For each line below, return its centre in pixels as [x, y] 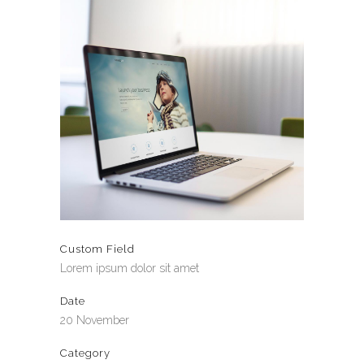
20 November [95, 320]
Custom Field [97, 249]
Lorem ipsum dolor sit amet [130, 268]
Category [85, 353]
